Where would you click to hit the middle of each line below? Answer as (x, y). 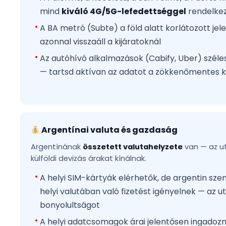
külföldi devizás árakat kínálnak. (89, 159)
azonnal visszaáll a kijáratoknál (100, 42)
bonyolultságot (70, 205)
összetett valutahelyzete (133, 147)
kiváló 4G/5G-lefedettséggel (124, 12)
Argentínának (57, 147)
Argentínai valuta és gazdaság (109, 130)
